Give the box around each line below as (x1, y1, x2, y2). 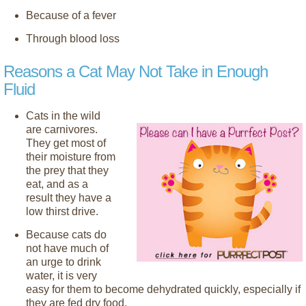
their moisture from (26, 150, 115, 163)
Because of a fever (26, 9, 116, 21)
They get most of (26, 137, 106, 149)
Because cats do (26, 228, 107, 240)
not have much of (26, 242, 109, 254)
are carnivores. (26, 123, 98, 135)
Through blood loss (26, 32, 120, 44)
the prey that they (26, 164, 109, 176)
